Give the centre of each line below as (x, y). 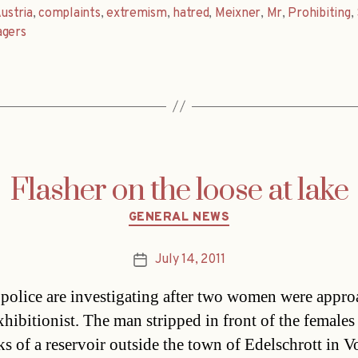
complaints (70, 13)
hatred (191, 13)
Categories (213, 210)
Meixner (238, 13)
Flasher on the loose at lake (179, 191)
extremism (137, 13)
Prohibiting (319, 13)
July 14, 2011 (190, 260)
